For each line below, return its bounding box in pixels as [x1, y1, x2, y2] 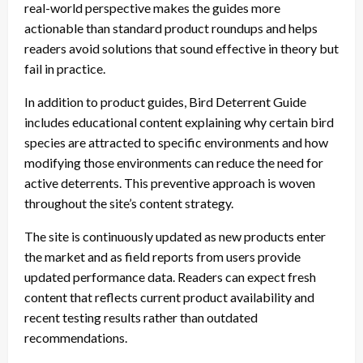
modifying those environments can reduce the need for [24, 154, 323, 170]
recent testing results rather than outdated [24, 309, 258, 325]
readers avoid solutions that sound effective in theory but [24, 40, 339, 56]
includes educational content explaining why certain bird [24, 113, 334, 130]
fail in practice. [24, 60, 105, 76]
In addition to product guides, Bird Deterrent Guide [24, 93, 306, 109]
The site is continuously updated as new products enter [24, 228, 326, 244]
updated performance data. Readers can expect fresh [24, 268, 316, 284]
